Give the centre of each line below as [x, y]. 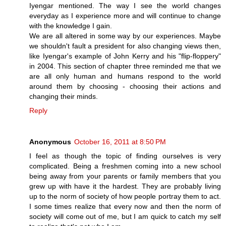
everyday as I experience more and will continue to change [125, 15]
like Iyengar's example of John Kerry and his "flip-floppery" [125, 56]
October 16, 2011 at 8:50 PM [120, 142]
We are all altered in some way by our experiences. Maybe [125, 36]
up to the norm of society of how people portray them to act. [125, 196]
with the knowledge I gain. [71, 25]
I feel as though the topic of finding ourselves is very [125, 156]
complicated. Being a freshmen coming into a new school [125, 166]
